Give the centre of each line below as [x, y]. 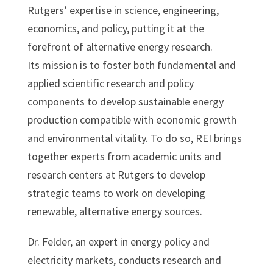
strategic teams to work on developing [116, 193]
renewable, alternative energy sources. [115, 211]
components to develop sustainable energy [125, 101]
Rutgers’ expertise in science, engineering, [123, 10]
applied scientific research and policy [110, 83]
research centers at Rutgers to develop [116, 174]
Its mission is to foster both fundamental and [131, 65]
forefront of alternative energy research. [120, 46]
